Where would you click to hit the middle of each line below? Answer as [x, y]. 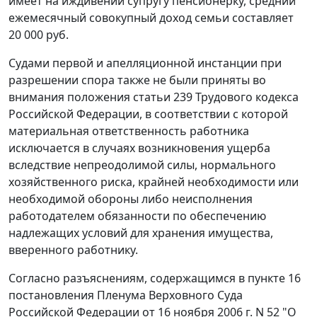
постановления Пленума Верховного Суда [126, 295]
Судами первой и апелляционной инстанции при [145, 63]
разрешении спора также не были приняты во [137, 80]
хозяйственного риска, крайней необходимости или [154, 182]
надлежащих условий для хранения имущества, [141, 233]
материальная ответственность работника [129, 131]
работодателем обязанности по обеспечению [137, 216]
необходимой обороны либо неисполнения [131, 199]
